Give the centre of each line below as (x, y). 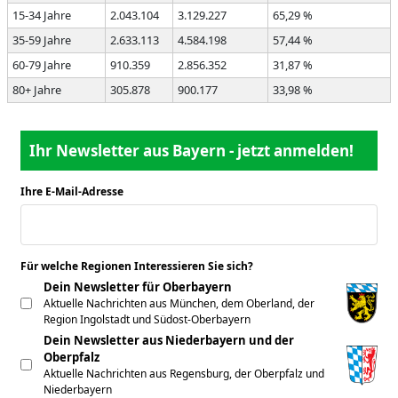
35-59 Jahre (41, 40)
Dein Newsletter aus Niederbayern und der (169, 340)
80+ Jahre (36, 90)
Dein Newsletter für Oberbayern (138, 287)
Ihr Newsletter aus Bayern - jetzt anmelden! (191, 151)
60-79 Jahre (41, 65)
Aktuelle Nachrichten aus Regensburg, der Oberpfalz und (184, 374)
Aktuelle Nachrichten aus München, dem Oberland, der (179, 303)
